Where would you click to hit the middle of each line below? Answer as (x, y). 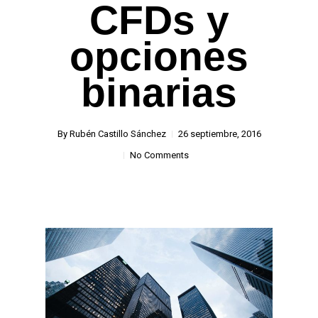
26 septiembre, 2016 (219, 134)
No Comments (159, 155)
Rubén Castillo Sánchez (117, 134)
